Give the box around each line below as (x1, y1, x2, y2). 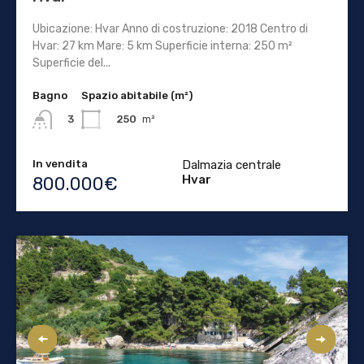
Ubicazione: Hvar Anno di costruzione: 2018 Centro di (32, 21, 308, 36)
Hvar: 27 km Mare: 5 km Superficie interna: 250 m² (32, 38, 292, 53)
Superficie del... (32, 55, 110, 70)
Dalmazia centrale (182, 157, 281, 172)
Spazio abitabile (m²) (81, 89, 193, 102)
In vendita (32, 157, 88, 170)
